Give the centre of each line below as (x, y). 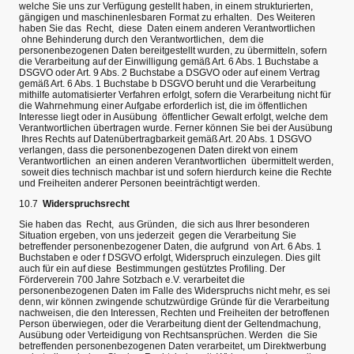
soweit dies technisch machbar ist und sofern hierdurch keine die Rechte (175, 172)
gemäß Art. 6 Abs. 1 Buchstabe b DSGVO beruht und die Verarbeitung (168, 83)
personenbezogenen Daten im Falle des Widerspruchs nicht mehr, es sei (175, 291)
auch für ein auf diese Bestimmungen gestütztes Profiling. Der (152, 269)
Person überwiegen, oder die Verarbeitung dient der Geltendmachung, (170, 324)
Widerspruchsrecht (84, 204)
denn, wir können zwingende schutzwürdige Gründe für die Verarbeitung (174, 302)
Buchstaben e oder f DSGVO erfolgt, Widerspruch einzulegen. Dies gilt (169, 258)
